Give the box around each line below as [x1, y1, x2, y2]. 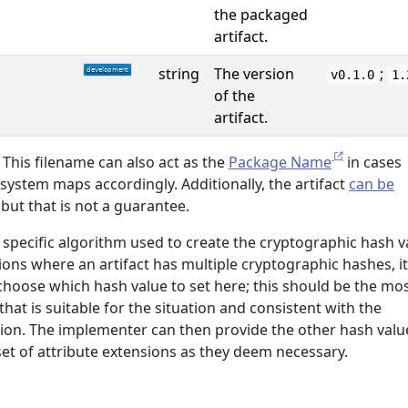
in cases [342, 152, 402, 172]
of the [214, 86, 255, 106]
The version [214, 64, 294, 84]
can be [349, 174, 394, 194]
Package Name [228, 152, 331, 172]
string [158, 64, 199, 84]
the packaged [214, 5, 308, 25]
